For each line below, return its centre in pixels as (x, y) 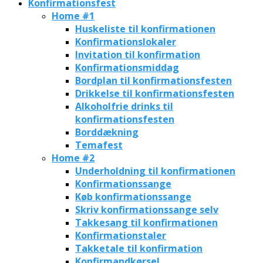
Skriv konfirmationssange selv (147, 209)
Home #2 (73, 158)
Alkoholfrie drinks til (124, 106)
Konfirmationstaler (121, 235)
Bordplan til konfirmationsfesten (154, 80)
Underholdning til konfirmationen (155, 171)
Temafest (99, 145)
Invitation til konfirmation (138, 54)
